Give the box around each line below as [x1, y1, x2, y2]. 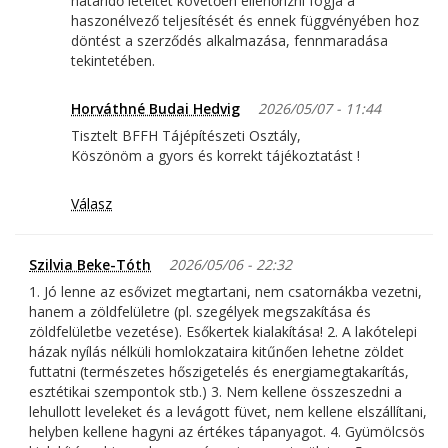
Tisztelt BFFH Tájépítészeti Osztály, [71, 126, 301, 146]
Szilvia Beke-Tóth [29, 255, 151, 275]
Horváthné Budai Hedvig [71, 99, 240, 119]
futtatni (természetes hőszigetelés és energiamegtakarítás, [29, 362, 409, 382]
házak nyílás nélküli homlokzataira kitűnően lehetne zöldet [29, 342, 404, 362]
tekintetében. [71, 51, 155, 71]
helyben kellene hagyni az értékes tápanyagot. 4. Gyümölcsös [29, 422, 425, 442]
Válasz [71, 194, 112, 214]
